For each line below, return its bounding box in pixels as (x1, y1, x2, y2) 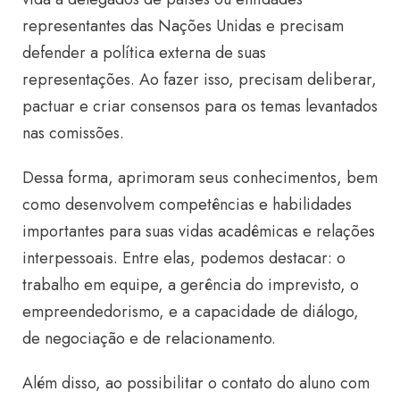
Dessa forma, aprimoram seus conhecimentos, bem (22, 166, 378, 189)
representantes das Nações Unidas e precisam (22, 14, 344, 37)
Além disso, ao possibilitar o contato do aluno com (22, 371, 370, 395)
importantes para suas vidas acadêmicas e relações (22, 220, 375, 243)
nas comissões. (22, 121, 124, 145)
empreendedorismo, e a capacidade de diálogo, (22, 300, 359, 323)
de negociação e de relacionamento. (22, 327, 276, 350)
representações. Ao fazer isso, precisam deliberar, (22, 68, 377, 91)
